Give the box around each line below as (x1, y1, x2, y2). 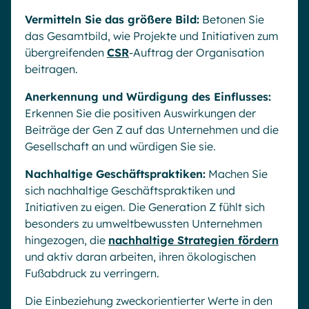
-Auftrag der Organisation (129, 45, 264, 59)
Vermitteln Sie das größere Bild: (25, 12, 199, 26)
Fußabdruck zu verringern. (25, 266, 159, 280)
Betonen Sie (199, 12, 264, 26)
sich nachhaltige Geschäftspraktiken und (25, 183, 235, 197)
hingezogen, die (25, 232, 108, 247)
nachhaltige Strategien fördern (108, 232, 279, 247)
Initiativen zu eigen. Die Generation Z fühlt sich (25, 199, 265, 214)
